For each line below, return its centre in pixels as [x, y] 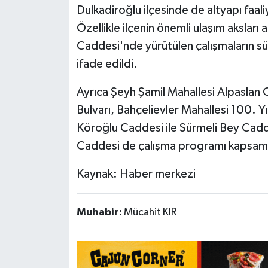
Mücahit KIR [150, 212]
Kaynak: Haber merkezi [136, 174]
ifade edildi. [107, 64]
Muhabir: [100, 212]
